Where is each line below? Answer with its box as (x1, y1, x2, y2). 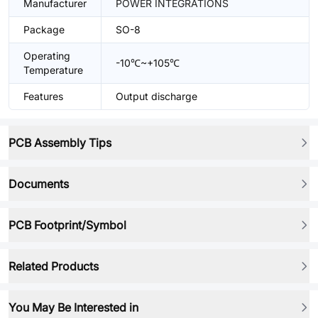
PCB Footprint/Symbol (9, 218, 126, 232)
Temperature (23, 64, 83, 76)
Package (23, 23, 65, 35)
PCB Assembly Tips (9, 136, 111, 150)
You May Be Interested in (9, 300, 138, 314)
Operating (23, 50, 70, 62)
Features (23, 90, 63, 102)
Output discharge (116, 90, 197, 102)
